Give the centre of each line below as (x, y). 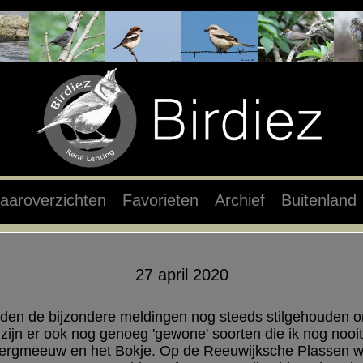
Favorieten (160, 200)
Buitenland (319, 200)
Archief (240, 200)
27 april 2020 (181, 274)
